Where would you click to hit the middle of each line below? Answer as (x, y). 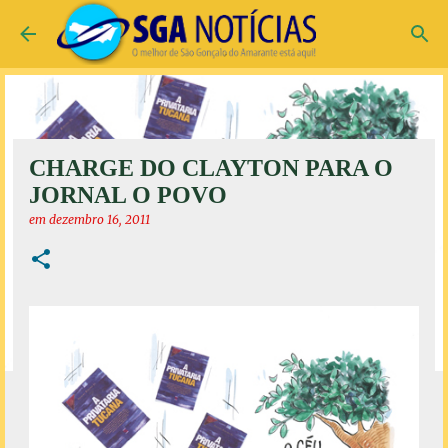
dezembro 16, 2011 (99, 219)
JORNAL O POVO (128, 195)
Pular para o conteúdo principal (224, 25)
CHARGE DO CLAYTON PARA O (211, 168)
